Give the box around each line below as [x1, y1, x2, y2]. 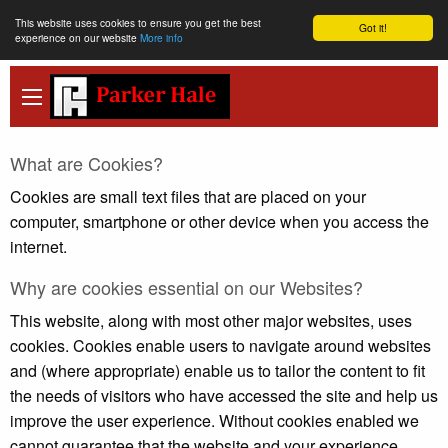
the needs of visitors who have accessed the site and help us [10, 384, 438, 407]
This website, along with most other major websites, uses [10, 309, 412, 332]
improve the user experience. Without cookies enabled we [10, 409, 419, 432]
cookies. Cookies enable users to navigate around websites [10, 334, 431, 357]
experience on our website [15, 30, 140, 45]
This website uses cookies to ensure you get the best [15, 15, 261, 30]
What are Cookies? [10, 150, 163, 176]
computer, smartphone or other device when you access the [10, 210, 429, 233]
